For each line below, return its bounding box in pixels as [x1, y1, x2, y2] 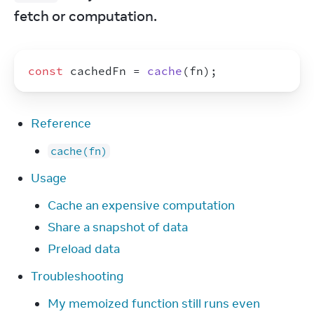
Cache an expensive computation [48, 198, 235, 213]
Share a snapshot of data [48, 219, 188, 235]
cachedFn [70, 64, 126, 78]
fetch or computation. [14, 7, 157, 25]
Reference [31, 116, 91, 131]
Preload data [48, 241, 120, 257]
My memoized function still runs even [48, 296, 260, 311]
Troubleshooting [31, 268, 123, 284]
